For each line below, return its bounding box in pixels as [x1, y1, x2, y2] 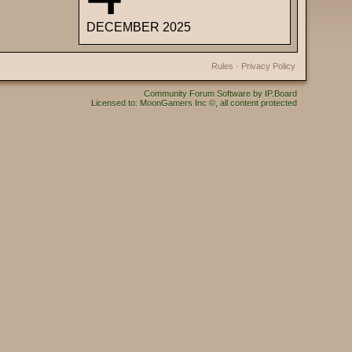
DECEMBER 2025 [86, 20, 191, 34]
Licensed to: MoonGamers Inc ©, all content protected [91, 98, 297, 108]
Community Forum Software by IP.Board [144, 89, 297, 98]
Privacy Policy [241, 61, 295, 71]
